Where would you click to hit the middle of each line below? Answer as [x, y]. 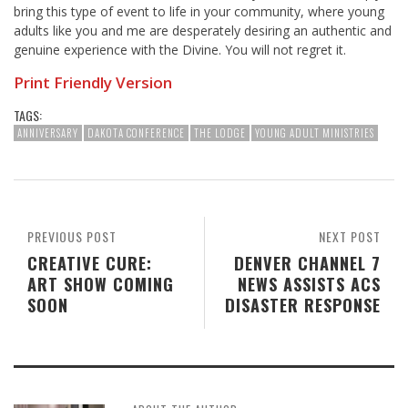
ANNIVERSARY [48, 133]
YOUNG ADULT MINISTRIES [315, 133]
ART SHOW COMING [101, 284]
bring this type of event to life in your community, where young [199, 12]
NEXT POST [350, 237]
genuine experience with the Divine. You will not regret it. [180, 50]
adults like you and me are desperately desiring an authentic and [203, 31]
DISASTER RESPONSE [303, 305]
